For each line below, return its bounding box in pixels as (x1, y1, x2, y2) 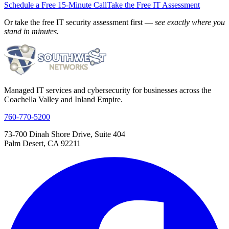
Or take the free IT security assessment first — (4, 18, 155, 27)
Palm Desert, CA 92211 (4, 139, 81, 148)
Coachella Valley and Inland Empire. (4, 95, 123, 104)
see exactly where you (155, 18, 225, 27)
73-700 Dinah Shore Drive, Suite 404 (4, 130, 125, 139)
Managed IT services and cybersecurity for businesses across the (4, 86, 211, 95)
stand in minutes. (4, 27, 59, 36)
